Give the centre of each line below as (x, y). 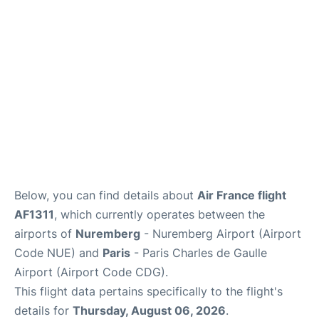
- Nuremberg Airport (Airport (221, 233)
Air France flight (242, 195)
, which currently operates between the (159, 214)
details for (43, 310)
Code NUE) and (58, 252)
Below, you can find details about (106, 195)
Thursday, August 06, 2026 (149, 310)
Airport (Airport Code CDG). (91, 272)
